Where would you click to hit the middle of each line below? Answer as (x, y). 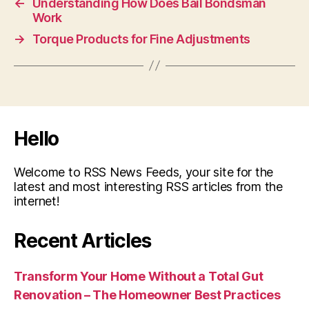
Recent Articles (82, 240)
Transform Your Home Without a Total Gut (139, 276)
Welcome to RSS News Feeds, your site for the (144, 172)
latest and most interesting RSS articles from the (148, 186)
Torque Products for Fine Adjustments (141, 39)
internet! (37, 201)
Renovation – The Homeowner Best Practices (147, 295)
